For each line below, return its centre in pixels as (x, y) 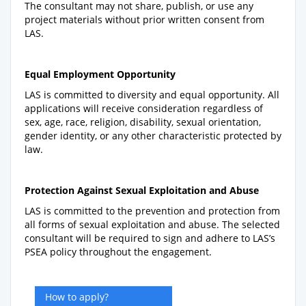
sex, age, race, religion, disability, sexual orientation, (143, 122)
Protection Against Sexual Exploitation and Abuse (142, 190)
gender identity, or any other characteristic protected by (153, 136)
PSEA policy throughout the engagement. (118, 252)
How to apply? (77, 296)
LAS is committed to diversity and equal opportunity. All (152, 95)
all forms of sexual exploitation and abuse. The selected (152, 224)
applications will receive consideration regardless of (144, 108)
